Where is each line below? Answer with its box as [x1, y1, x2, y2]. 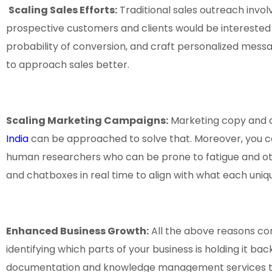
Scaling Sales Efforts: [8, 3, 117, 18]
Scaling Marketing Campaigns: [6, 114, 168, 128]
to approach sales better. [6, 58, 129, 72]
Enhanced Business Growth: [6, 224, 149, 239]
